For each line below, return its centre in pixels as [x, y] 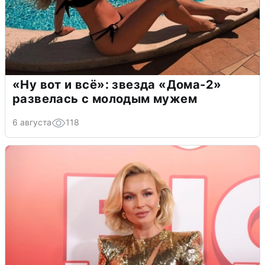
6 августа [32, 122]
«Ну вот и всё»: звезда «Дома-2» [117, 84]
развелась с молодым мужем [105, 98]
